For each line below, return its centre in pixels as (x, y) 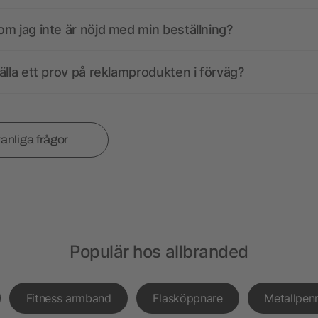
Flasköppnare (188, 298)
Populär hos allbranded (159, 251)
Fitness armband (68, 298)
